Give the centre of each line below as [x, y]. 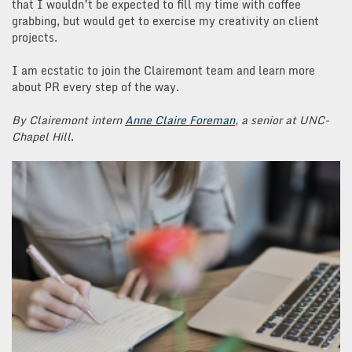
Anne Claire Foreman [180, 119]
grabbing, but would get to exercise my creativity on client [165, 20]
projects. [36, 37]
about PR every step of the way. [95, 86]
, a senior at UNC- [282, 119]
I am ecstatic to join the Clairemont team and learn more [163, 70]
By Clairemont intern [68, 119]
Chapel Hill [41, 136]
